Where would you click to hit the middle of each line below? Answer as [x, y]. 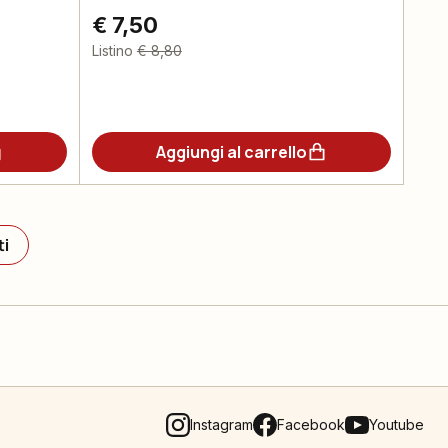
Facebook [311, 424]
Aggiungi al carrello [231, 152]
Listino [112, 50]
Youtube [396, 424]
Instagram [221, 424]
